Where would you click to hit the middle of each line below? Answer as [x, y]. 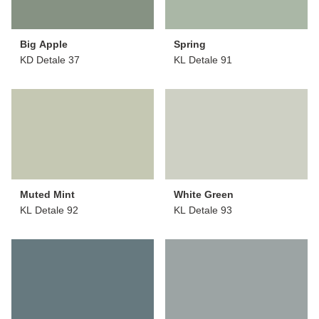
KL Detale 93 [203, 210]
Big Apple [44, 44]
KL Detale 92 [49, 210]
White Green [204, 194]
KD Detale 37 [50, 59]
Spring [190, 44]
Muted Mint [47, 194]
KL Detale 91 [203, 59]
